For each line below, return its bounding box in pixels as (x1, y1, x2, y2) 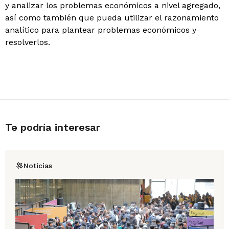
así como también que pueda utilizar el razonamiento (5, 13, 219, 22)
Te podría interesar (5, 121, 100, 133)
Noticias (24, 162, 52, 170)
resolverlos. (5, 37, 50, 47)
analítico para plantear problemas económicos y (5, 25, 196, 35)
